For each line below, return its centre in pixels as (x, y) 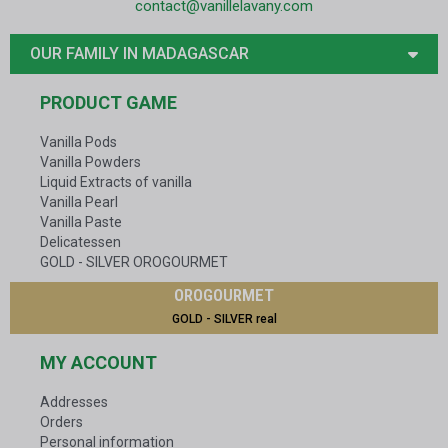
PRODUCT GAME (108, 103)
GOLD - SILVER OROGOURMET (134, 262)
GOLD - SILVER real (224, 319)
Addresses (74, 402)
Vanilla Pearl (79, 202)
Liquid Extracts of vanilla (116, 182)
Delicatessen (80, 242)
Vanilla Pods (78, 142)
